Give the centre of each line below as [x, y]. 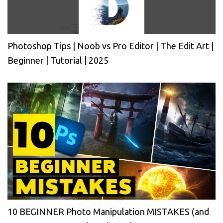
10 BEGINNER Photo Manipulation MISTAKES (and [108, 212]
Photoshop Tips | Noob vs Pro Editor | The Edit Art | [111, 46]
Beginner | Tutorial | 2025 [58, 60]
